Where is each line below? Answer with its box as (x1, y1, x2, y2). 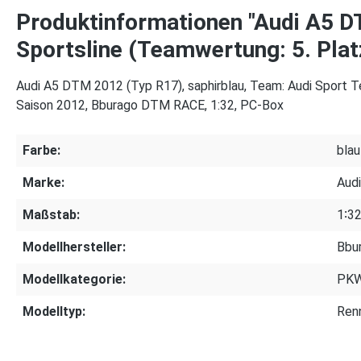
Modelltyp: (23, 304, 85, 319)
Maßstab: (23, 207, 80, 222)
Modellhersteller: (23, 239, 126, 255)
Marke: (23, 175, 64, 190)
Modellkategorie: (23, 272, 126, 287)
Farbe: (23, 143, 60, 158)
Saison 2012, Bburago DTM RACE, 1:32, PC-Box (16, 98, 284, 113)
